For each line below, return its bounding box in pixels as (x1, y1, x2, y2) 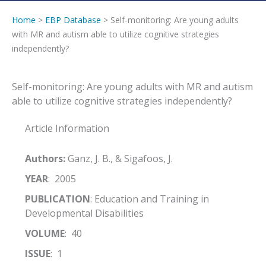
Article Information (24, 122, 109, 135)
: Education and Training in (90, 192, 209, 206)
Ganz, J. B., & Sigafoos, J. (65, 152, 175, 166)
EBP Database (45, 14, 101, 26)
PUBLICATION (24, 192, 90, 206)
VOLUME (24, 227, 65, 240)
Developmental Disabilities (24, 207, 144, 220)
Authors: (24, 152, 65, 166)
